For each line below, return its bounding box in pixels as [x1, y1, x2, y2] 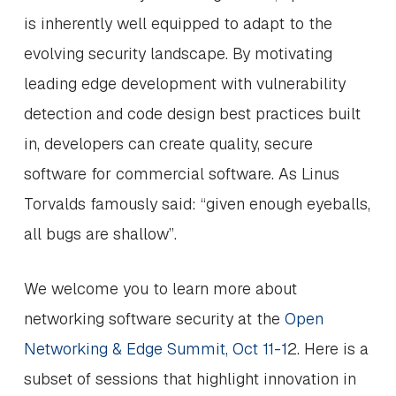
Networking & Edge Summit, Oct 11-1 [23, 339, 287, 359]
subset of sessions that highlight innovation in [23, 369, 356, 389]
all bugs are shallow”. [23, 224, 177, 244]
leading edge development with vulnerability [23, 73, 346, 94]
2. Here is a [286, 339, 369, 359]
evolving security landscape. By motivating [23, 43, 332, 64]
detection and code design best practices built [23, 103, 361, 124]
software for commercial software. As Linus [23, 164, 339, 184]
